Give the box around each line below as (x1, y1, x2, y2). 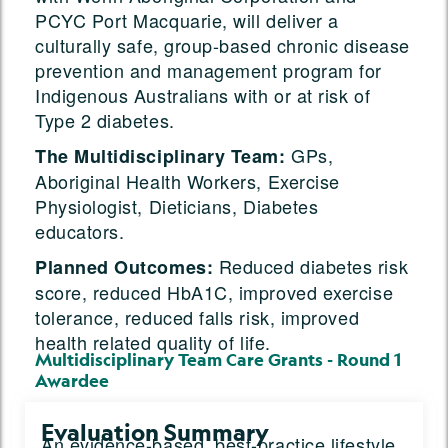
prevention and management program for (35, 57, 382, 84)
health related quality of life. (35, 329, 271, 356)
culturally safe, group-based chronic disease (35, 32, 410, 59)
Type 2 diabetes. (35, 107, 175, 134)
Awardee (35, 370, 109, 393)
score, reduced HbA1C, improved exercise (35, 279, 394, 306)
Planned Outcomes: (35, 254, 214, 281)
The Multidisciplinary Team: (35, 143, 286, 170)
